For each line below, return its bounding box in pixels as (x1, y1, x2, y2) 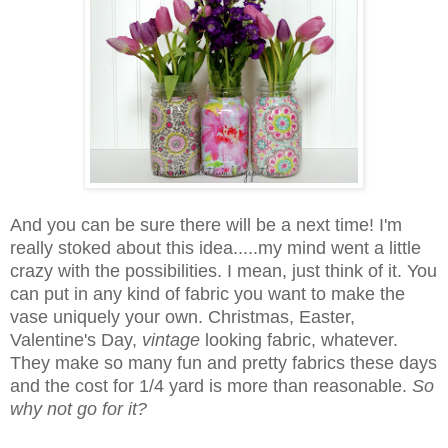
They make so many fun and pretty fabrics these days (10, 352, 437, 373)
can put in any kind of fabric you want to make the (10, 283, 405, 304)
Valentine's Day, (10, 329, 142, 350)
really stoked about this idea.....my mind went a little (10, 237, 421, 258)
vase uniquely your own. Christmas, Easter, (10, 306, 355, 327)
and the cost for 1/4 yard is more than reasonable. (10, 375, 407, 396)
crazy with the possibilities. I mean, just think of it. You (10, 260, 437, 281)
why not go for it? (10, 398, 147, 419)
